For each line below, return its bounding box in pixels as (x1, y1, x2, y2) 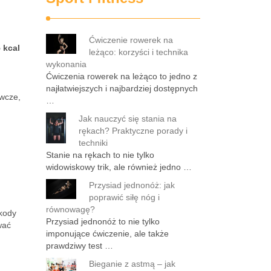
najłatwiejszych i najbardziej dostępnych (46, 83, 198, 93)
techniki (79, 138, 108, 148)
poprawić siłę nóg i (89, 192, 160, 202)
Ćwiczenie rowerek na (89, 35, 173, 45)
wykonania (46, 59, 87, 69)
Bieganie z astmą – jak (89, 259, 175, 269)
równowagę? (46, 204, 95, 214)
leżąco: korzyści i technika (89, 47, 188, 57)
